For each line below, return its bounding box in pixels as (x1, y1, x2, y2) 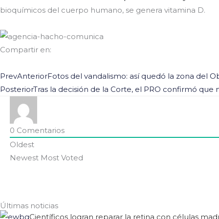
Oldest (10, 139, 34, 149)
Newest (10, 153, 39, 162)
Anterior (17, 71, 47, 81)
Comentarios (15, 125, 65, 135)
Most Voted (41, 153, 83, 162)
